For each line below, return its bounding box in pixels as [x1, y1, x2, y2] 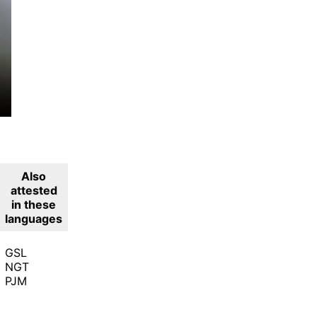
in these [11, 197, 57, 212]
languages [5, 211, 63, 226]
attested [10, 183, 57, 197]
